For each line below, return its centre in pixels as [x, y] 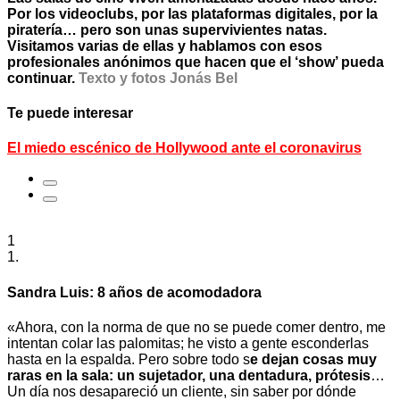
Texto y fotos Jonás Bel [158, 78]
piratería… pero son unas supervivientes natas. [167, 29]
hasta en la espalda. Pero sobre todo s [129, 359]
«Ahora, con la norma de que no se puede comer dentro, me [196, 327]
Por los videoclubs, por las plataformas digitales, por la [192, 13]
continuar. [43, 78]
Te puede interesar [70, 113]
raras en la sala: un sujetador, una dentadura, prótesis [189, 375]
